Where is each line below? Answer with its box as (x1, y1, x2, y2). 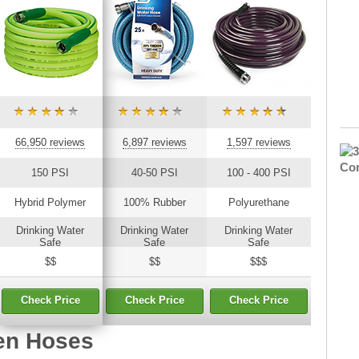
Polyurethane (228, 196, 289, 208)
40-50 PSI (131, 166, 178, 179)
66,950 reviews (15, 135, 85, 148)
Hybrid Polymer (14, 196, 86, 208)
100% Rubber (123, 196, 186, 208)
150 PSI (31, 166, 69, 179)
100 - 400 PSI (226, 166, 291, 179)
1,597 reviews (226, 135, 291, 148)
